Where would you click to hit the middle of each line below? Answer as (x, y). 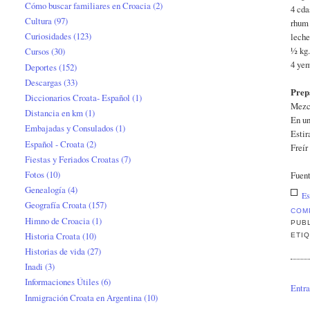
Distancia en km (54, 113)
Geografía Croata (56, 205)
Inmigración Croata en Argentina (84, 297)
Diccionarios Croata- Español (78, 97)
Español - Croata (55, 144)
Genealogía (46, 190)
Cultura (39, 20)
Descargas (44, 82)
